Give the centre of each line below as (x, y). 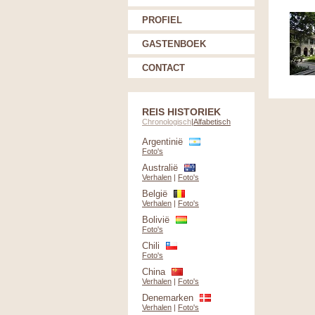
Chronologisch (167, 122)
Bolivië (156, 220)
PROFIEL (162, 20)
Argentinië (162, 142)
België (155, 194)
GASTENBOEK (174, 44)
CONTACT (163, 68)
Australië (160, 168)
